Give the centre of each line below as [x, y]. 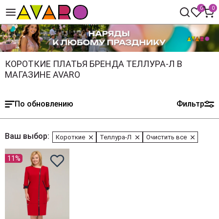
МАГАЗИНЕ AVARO [43, 75]
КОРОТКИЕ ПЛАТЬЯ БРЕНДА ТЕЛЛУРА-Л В [94, 64]
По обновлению [44, 104]
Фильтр [190, 104]
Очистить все [166, 137]
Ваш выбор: [27, 136]
